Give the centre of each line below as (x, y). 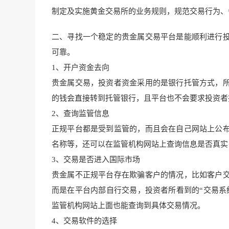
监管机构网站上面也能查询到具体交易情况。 (128, 206)
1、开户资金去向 (81, 68)
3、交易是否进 (77, 160)
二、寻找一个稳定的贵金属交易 (106, 37)
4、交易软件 (73, 221)
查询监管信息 (86, 114)
